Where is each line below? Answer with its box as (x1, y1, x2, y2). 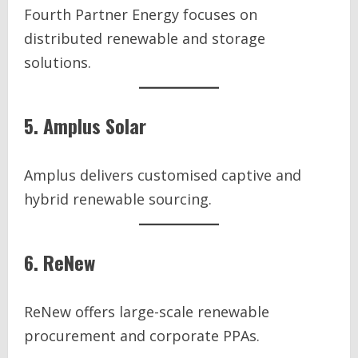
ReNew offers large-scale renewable (24, 302, 269, 321)
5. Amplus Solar (24, 111, 146, 140)
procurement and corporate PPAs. (24, 326, 260, 345)
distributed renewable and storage (24, 29, 265, 48)
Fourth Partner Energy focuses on (24, 5, 257, 24)
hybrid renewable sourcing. (24, 189, 212, 209)
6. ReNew (24, 248, 95, 276)
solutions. (24, 53, 91, 72)
